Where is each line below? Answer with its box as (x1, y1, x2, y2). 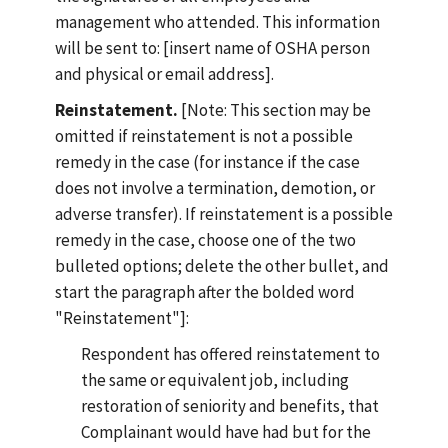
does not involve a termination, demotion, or (55, 177, 375, 199)
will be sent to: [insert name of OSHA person (55, 37, 370, 59)
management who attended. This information (55, 11, 380, 33)
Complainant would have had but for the (80, 421, 371, 443)
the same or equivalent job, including (80, 369, 349, 391)
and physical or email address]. (55, 63, 274, 85)
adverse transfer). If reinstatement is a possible (55, 203, 393, 225)
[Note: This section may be (178, 99, 371, 121)
